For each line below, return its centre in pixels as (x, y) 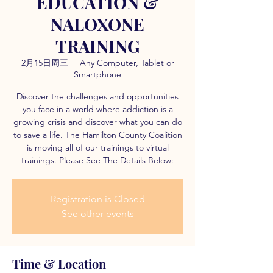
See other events (97, 214)
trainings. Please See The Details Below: (97, 160)
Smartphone (97, 74)
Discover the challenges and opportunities (97, 96)
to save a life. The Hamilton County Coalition (97, 135)
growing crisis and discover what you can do (97, 122)
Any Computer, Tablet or (127, 63)
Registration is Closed (97, 199)
